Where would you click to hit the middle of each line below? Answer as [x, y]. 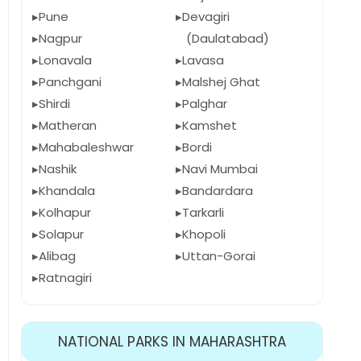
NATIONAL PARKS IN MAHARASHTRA [172, 342]
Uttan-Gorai [218, 256]
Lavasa [203, 60]
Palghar [204, 104]
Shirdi [54, 104]
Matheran [68, 125]
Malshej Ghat [221, 82]
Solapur [61, 234]
